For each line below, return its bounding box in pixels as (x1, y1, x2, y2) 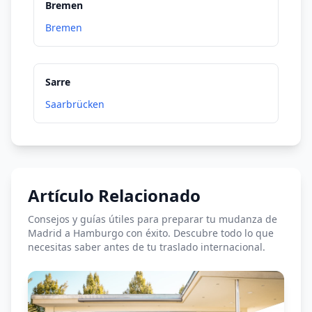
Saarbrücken (45, 97, 104, 111)
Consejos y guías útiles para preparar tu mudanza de (28, 212, 277, 226)
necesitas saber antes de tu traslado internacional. (28, 240, 265, 253)
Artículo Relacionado (28, 184, 201, 207)
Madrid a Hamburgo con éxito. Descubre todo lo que (28, 226, 274, 240)
